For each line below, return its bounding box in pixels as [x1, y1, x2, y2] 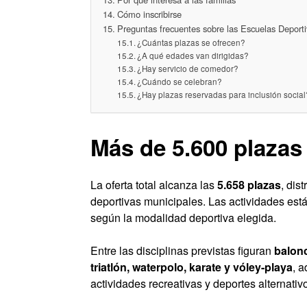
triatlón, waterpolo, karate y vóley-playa [90, 259, 293, 275]
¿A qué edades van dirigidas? [137, 50, 249, 61]
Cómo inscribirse [116, 8, 182, 21]
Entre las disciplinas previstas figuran [90, 243, 274, 259]
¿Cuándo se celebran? [137, 76, 223, 87]
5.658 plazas [217, 177, 281, 193]
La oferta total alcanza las [90, 177, 217, 193]
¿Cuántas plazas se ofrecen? [137, 37, 246, 48]
